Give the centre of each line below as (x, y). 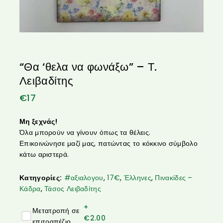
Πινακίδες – (174, 177)
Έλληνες (137, 177)
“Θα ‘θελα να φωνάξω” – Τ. (88, 67)
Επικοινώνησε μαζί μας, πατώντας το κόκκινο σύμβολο (109, 143)
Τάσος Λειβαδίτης (73, 188)
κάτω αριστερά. (44, 154)
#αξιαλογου (84, 177)
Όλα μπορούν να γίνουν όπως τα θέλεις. (85, 132)
